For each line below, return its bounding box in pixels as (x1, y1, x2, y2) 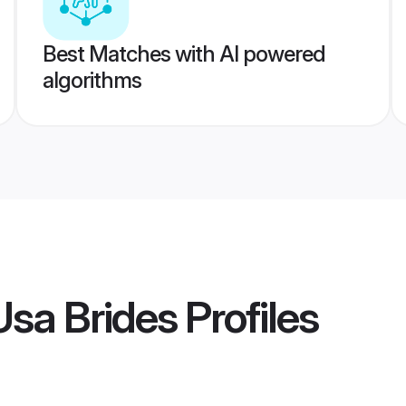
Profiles (177, 290, 318, 344)
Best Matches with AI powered (42, 41, 325, 67)
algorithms (42, 67, 141, 93)
